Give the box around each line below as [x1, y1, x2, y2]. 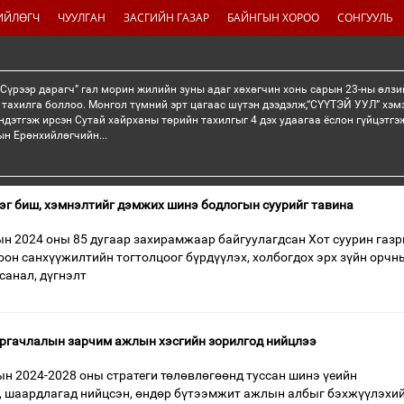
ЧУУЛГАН [58, 10, 106, 25]
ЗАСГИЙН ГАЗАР [124, 10, 209, 25]
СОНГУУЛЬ [337, 10, 393, 25]
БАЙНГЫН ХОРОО [227, 10, 319, 25]
